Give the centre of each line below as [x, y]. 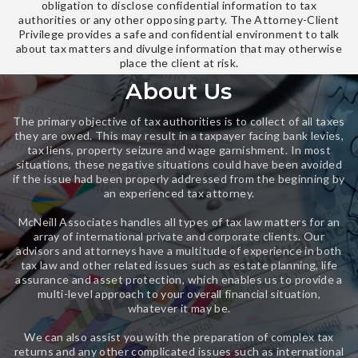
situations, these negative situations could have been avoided [179, 164]
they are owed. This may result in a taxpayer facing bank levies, [179, 135]
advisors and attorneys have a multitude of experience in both [179, 251]
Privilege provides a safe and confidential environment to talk [179, 34]
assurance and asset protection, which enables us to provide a [179, 279]
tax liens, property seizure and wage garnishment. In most [179, 150]
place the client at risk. [179, 63]
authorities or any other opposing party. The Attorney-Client [179, 20]
